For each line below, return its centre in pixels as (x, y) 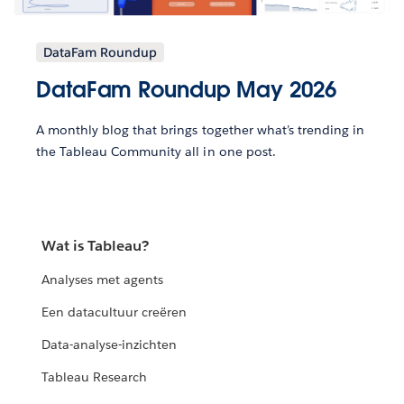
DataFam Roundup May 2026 (186, 90)
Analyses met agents (103, 280)
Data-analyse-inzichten (110, 345)
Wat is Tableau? (96, 246)
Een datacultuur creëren (115, 312)
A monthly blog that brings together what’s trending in (201, 130)
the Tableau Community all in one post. (156, 152)
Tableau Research (95, 377)
